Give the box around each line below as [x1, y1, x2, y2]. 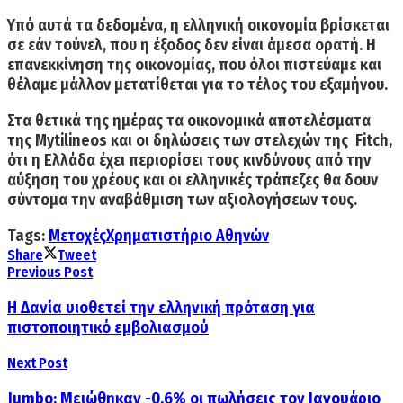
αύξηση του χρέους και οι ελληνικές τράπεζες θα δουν [7, 170, 378, 191]
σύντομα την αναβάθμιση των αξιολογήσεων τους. [7, 190, 357, 210]
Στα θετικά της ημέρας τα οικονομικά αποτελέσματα [7, 111, 371, 131]
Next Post [7, 354, 67, 372]
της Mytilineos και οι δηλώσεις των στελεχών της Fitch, [7, 130, 392, 151]
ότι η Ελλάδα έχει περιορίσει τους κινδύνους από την [7, 150, 371, 171]
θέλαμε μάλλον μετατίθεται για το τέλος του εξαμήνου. [7, 75, 388, 95]
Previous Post [7, 264, 93, 282]
